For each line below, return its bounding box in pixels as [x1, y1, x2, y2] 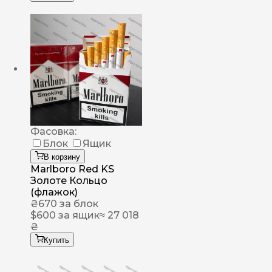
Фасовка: [30, 126, 76, 138]
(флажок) [30, 186, 78, 199]
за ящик [56, 209, 100, 222]
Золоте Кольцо [30, 175, 107, 187]
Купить [44, 236, 69, 245]
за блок [57, 198, 98, 210]
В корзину [44, 152, 80, 162]
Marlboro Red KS [30, 163, 114, 175]
